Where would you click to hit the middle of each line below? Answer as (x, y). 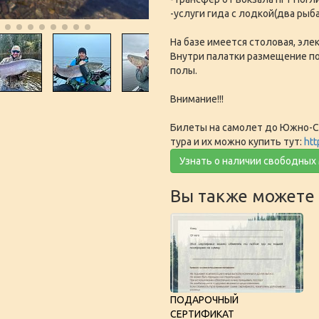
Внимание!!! (197, 99)
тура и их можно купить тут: (237, 142)
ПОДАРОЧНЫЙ (204, 300)
